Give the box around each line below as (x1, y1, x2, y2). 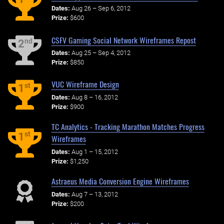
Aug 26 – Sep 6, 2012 (71, 4, 130, 12)
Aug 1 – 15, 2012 (71, 147, 118, 155)
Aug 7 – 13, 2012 (71, 190, 118, 198)
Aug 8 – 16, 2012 (71, 93, 118, 101)
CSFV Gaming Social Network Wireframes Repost (51, 33, 196, 46)
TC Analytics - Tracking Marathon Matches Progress (51, 120, 204, 133)
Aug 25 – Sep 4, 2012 (71, 49, 130, 57)
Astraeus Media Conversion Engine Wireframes (51, 174, 189, 187)
